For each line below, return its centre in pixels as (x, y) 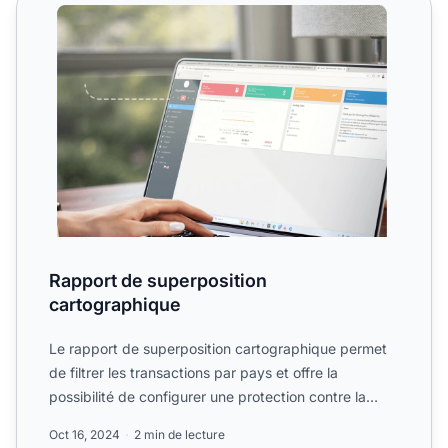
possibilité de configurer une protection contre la (207, 397)
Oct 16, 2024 (84, 435)
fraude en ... (88, 421)
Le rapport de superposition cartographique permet (218, 349)
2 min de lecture (179, 435)
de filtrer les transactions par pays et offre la (193, 373)
